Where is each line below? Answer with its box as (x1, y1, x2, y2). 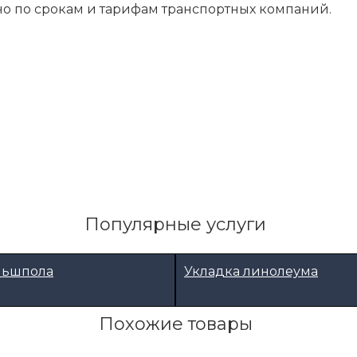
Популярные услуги (84, 213, 266, 235)
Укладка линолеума (184, 263, 318, 279)
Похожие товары (98, 312, 253, 335)
